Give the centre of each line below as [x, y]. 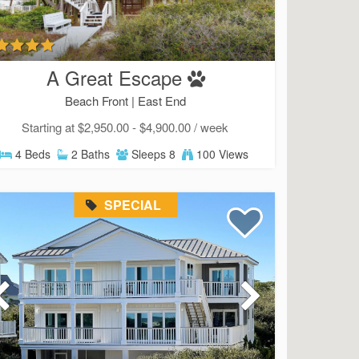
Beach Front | [102, 100]
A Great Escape [114, 77]
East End [162, 100]
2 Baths [89, 153]
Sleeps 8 [152, 153]
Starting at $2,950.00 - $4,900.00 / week [125, 127]
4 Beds [32, 153]
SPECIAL [131, 204]
